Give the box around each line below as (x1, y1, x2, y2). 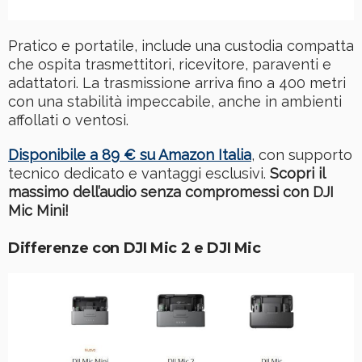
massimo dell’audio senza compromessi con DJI (8, 183, 334, 200)
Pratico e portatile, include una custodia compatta (8, 36, 354, 54)
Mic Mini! (8, 201, 69, 219)
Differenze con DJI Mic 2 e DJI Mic (8, 238, 261, 257)
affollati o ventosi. (8, 111, 128, 128)
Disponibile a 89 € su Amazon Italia (8, 145, 251, 163)
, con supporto (251, 145, 352, 163)
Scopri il (270, 164, 325, 182)
